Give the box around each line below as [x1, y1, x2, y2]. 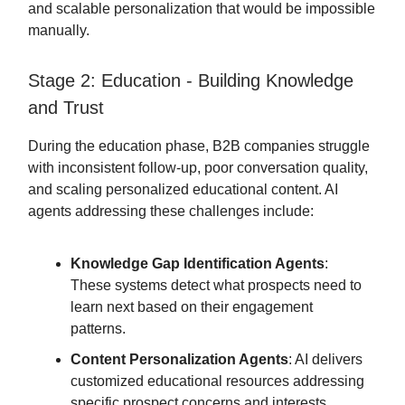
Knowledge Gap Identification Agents [71, 256, 325, 272]
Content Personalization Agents [71, 352, 288, 368]
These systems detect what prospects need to [71, 278, 362, 294]
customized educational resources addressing [71, 373, 364, 390]
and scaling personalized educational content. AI [28, 182, 338, 198]
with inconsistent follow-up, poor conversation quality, [28, 160, 368, 176]
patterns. [71, 321, 126, 337]
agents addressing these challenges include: [28, 203, 314, 220]
